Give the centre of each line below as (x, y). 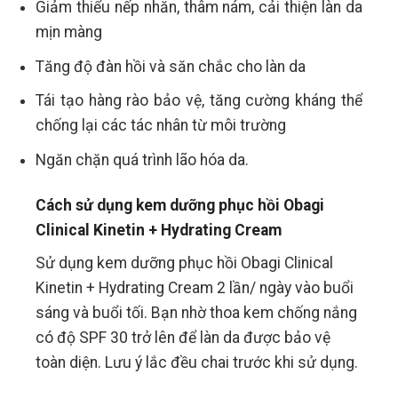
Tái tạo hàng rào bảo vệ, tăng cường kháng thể (199, 101)
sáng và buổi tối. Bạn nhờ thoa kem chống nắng (197, 312)
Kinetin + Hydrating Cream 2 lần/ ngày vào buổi (195, 287)
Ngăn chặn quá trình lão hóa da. (143, 159)
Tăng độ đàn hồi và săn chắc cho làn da (171, 66)
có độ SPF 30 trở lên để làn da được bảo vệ (183, 337)
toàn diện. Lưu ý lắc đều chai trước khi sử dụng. (197, 362)
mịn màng (69, 32)
